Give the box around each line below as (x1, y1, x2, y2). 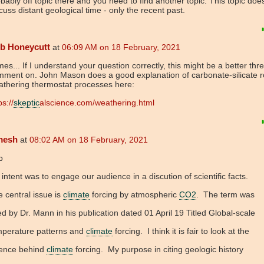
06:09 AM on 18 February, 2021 (62, 42, 180, 52)
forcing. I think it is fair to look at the (113, 226, 249, 236)
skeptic (14, 98, 39, 108)
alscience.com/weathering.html (39, 98, 154, 108)
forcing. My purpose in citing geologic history (73, 245, 243, 255)
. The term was (196, 190, 255, 200)
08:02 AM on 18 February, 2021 (29, 135, 148, 145)
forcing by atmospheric (90, 190, 179, 200)
